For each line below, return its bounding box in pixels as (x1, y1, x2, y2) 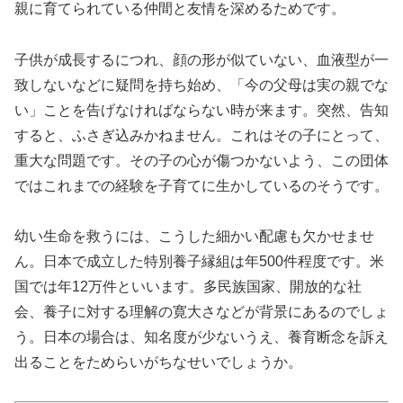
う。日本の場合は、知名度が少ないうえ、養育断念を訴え (14, 329, 389, 345)
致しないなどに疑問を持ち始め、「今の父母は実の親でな (14, 76, 389, 93)
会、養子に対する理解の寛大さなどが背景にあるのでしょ (14, 304, 389, 320)
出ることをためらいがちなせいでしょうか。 (14, 354, 302, 371)
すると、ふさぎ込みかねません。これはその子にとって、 (14, 127, 389, 143)
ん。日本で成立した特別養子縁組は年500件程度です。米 (14, 254, 384, 270)
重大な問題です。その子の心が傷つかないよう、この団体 (14, 152, 389, 168)
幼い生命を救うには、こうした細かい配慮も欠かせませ (14, 228, 374, 245)
